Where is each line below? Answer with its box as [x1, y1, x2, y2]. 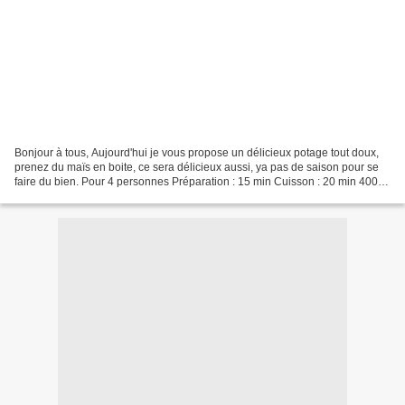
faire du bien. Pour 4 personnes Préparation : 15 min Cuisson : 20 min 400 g [14, 174, 387, 188]
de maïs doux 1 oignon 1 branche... [14, 189, 187, 202]
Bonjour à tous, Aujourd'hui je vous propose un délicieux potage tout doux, [14, 146, 379, 159]
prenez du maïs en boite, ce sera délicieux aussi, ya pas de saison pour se [14, 160, 379, 174]
